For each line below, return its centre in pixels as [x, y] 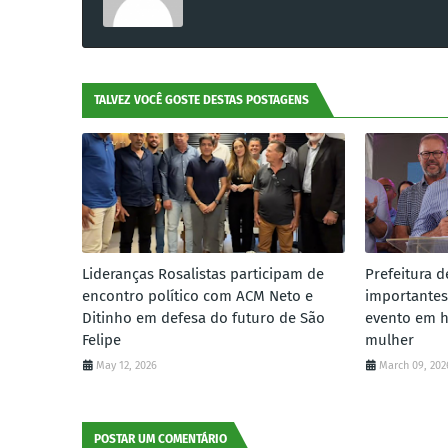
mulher [390, 340]
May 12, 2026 [126, 365]
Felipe [101, 340]
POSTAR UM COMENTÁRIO [160, 439]
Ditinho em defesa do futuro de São [203, 318]
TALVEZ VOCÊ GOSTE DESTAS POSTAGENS [201, 100]
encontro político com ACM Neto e [197, 296]
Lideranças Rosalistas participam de [203, 274]
